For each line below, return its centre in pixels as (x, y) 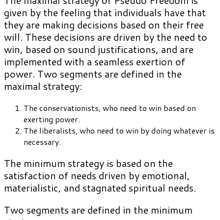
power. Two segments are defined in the (93, 74)
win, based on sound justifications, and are (99, 49)
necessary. (42, 142)
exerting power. (52, 119)
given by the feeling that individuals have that (105, 13)
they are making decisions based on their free (104, 25)
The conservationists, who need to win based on (110, 108)
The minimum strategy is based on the (88, 163)
